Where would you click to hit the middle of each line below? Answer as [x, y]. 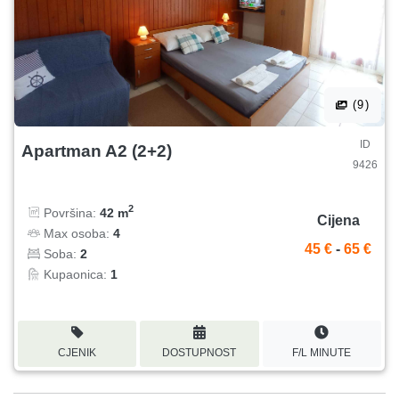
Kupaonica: [75, 274]
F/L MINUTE [322, 352]
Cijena [338, 221]
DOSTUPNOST [199, 352]
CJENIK [77, 352]
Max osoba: [77, 233]
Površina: [70, 212]
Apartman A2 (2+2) [97, 151]
